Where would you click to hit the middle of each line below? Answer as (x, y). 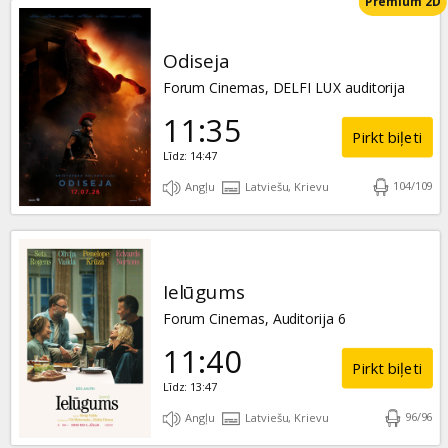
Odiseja (196, 61)
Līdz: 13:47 (189, 387)
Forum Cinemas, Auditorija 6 (254, 319)
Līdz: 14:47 (189, 156)
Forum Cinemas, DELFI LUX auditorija (283, 88)
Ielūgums (203, 292)
